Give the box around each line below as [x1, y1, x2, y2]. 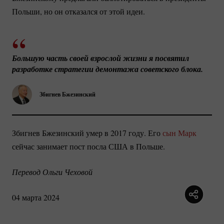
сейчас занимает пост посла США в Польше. [12, 141, 165, 152]
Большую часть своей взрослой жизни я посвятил [12, 52, 189, 63]
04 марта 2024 [12, 192, 59, 203]
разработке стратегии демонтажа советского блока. [12, 63, 203, 74]
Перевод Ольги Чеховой [12, 166, 92, 177]
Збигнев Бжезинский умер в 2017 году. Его [12, 127, 162, 138]
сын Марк [162, 127, 196, 138]
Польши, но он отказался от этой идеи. [12, 5, 145, 16]
